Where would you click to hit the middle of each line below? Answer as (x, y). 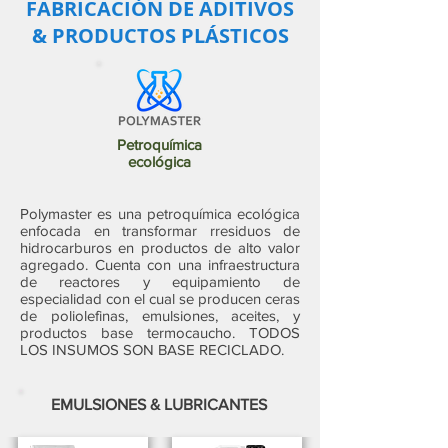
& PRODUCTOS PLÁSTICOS (160, 35)
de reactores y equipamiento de (160, 281)
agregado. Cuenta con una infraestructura (160, 264)
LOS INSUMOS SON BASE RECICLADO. (152, 349)
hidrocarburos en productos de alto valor (160, 247)
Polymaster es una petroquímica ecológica (160, 213)
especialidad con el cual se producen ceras (160, 298)
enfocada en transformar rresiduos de (160, 230)
